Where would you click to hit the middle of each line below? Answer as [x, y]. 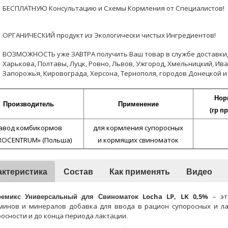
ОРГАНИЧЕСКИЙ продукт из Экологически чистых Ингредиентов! [109, 35]
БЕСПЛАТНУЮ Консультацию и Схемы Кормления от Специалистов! [113, 8]
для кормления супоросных [138, 128]
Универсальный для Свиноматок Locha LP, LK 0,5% [117, 196]
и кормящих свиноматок [138, 140]
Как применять [139, 172]
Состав [78, 172]
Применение [138, 104]
